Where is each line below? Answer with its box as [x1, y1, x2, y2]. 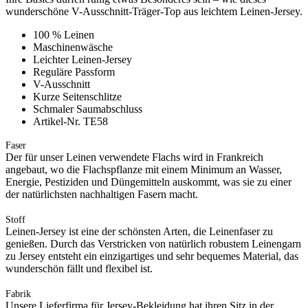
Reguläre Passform [33, 65, 115, 78]
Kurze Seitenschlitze [33, 90, 122, 102]
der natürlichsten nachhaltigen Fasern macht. [5, 188, 198, 200]
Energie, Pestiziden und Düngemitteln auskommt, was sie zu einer [5, 175, 291, 188]
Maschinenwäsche [33, 41, 113, 53]
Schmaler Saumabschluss [33, 102, 142, 115]
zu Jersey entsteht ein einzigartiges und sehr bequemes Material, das [5, 250, 298, 262]
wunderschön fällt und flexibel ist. [5, 262, 153, 274]
